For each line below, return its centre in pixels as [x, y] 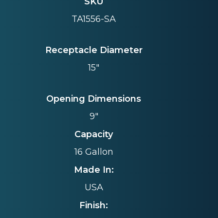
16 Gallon [94, 152]
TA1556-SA [94, 19]
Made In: [94, 170]
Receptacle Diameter [94, 50]
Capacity [94, 134]
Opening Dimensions [94, 99]
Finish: [94, 205]
